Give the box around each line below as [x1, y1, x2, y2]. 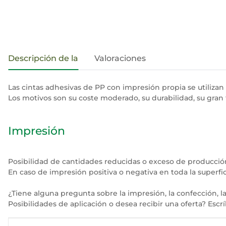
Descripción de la [8, 53, 78, 63]
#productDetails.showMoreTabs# [8, 47, 143, 57]
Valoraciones [94, 53, 146, 63]
